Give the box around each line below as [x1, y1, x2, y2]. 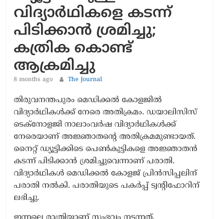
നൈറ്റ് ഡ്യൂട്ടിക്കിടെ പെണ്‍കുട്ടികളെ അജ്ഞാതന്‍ [14, 144, 198, 154]
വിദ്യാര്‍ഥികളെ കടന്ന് [14, 4, 172, 22]
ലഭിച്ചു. [14, 193, 40, 203]
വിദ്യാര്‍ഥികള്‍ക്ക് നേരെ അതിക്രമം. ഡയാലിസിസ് [14, 107, 197, 117]
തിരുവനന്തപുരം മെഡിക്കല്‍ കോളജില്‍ [14, 95, 162, 105]
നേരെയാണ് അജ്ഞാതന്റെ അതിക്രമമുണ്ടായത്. [14, 131, 196, 142]
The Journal [68, 76, 103, 84]
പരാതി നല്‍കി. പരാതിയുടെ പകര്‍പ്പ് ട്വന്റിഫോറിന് [14, 180, 200, 191]
